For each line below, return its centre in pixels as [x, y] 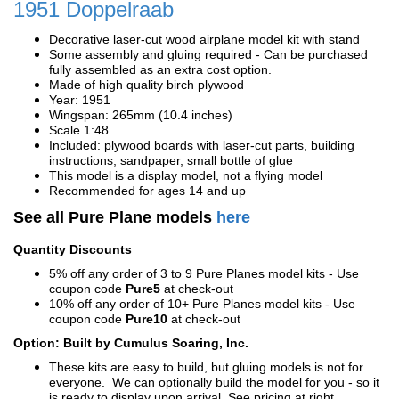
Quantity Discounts [73, 249]
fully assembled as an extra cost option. [160, 69]
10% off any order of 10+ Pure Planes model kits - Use [202, 304]
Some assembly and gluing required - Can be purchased [208, 54]
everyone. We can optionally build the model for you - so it [214, 382]
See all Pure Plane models [115, 217]
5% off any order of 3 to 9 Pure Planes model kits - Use [204, 273]
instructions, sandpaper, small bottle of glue [171, 160]
